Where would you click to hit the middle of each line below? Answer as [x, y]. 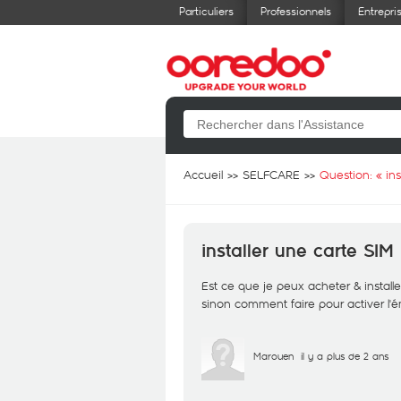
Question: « [353, 175]
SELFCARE [271, 175]
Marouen [273, 356]
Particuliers [206, 11]
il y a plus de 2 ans [345, 356]
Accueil [203, 175]
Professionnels [296, 11]
